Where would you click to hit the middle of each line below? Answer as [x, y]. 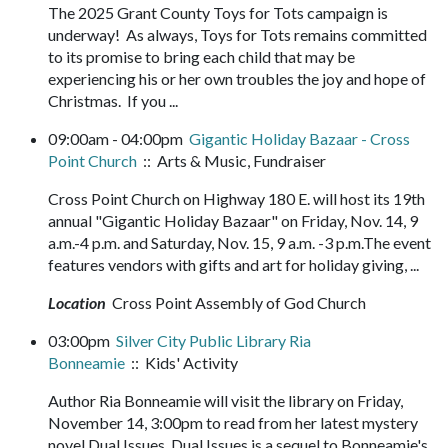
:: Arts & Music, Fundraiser [231, 160]
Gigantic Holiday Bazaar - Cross [299, 138]
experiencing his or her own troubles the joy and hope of [237, 78]
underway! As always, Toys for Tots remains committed [237, 34]
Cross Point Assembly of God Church [237, 302]
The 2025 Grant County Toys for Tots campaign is [218, 12]
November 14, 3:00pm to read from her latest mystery [233, 422]
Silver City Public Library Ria [213, 340]
